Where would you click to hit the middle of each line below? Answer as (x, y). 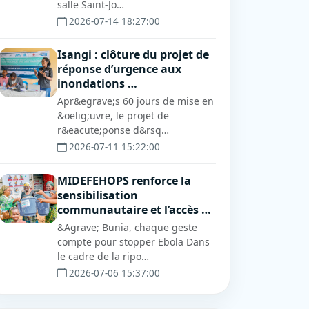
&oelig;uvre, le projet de (113, 116)
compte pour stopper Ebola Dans (133, 241)
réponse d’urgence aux (119, 69)
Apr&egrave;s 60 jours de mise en (136, 101)
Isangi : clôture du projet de (133, 55)
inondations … (97, 84)
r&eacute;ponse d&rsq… (113, 130)
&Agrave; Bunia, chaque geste (127, 227)
